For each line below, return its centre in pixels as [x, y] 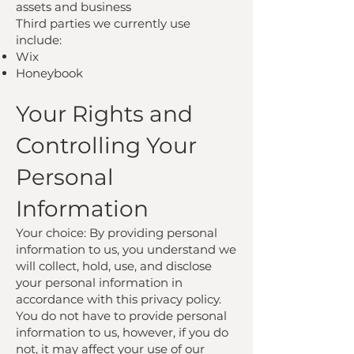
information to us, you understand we [126, 249]
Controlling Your [106, 145]
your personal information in [99, 282]
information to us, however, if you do [122, 332]
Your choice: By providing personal [117, 233]
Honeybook [49, 73]
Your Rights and [104, 114]
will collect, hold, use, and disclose [114, 266]
